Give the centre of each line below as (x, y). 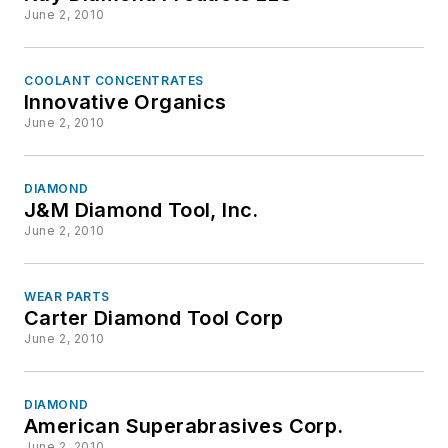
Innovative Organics (125, 102)
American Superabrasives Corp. (184, 426)
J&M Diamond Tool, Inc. (141, 210)
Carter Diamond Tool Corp (154, 318)
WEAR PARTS (67, 297)
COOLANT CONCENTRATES (114, 81)
